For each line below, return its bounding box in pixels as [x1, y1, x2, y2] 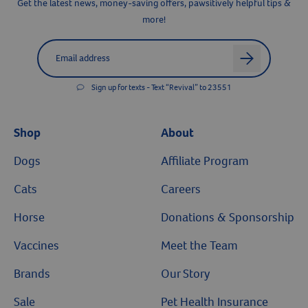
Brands [14, 265, 50, 283]
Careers [161, 181, 201, 198]
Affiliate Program [161, 153, 249, 170]
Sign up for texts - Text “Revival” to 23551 [91, 82, 232, 93]
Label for [36, 37, 87, 54]
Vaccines [14, 237, 59, 254]
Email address [87, 37, 161, 54]
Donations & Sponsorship [161, 209, 294, 226]
